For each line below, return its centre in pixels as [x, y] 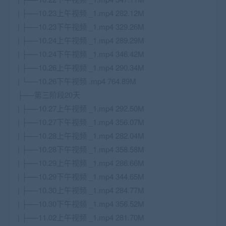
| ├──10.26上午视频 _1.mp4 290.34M [81, 67]
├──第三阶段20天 [49, 95]
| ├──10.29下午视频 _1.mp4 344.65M [81, 176]
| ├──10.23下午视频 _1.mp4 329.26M [81, 26]
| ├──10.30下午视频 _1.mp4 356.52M [81, 204]
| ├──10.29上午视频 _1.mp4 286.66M [81, 163]
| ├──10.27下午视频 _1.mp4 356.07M [81, 122]
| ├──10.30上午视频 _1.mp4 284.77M [81, 190]
